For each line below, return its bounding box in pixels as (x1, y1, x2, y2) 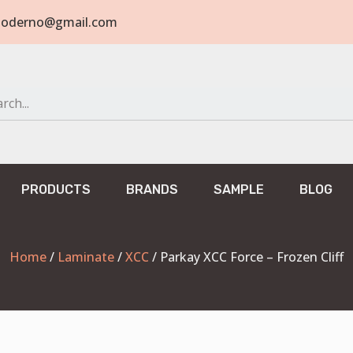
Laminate (58, 247, 114, 266)
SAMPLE (213, 181, 264, 197)
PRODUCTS (20, 181, 91, 197)
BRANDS (125, 181, 178, 197)
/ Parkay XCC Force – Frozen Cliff (149, 247, 344, 266)
